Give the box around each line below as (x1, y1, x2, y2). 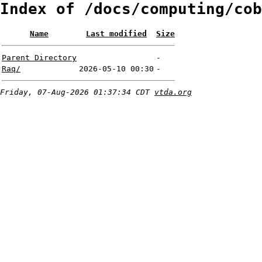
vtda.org (154, 88, 192, 97)
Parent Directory (2, 53, 77, 63)
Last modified (86, 29, 147, 39)
